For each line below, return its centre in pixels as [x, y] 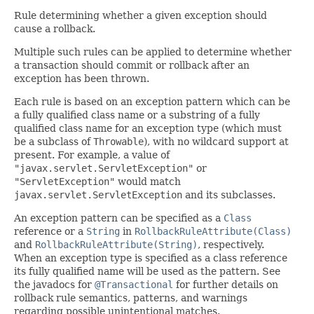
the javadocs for [54, 284]
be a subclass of [54, 141]
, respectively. [231, 244]
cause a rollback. [55, 28]
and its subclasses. [229, 194]
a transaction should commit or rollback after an [132, 65]
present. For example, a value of [92, 155]
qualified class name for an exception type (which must [148, 128]
